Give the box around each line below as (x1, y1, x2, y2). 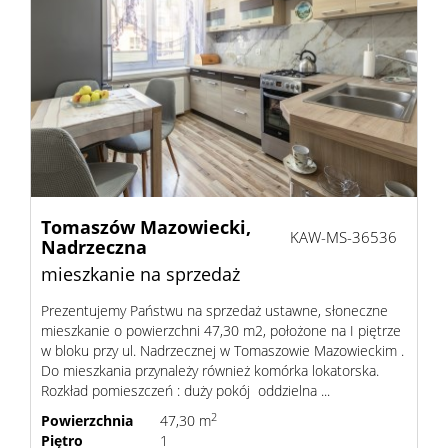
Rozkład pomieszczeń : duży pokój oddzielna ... (41, 381, 330, 400)
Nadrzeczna (41, 235, 147, 259)
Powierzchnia (41, 411, 133, 430)
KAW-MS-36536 (290, 227, 397, 247)
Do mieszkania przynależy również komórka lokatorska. (41, 361, 383, 380)
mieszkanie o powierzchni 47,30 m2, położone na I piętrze (41, 321, 401, 340)
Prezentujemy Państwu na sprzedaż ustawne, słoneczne (41, 301, 388, 320)
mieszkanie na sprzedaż (41, 262, 240, 286)
